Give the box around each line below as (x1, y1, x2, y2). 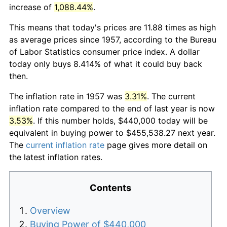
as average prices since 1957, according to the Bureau (9, 34, 216, 45)
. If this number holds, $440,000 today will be (33, 115, 208, 126)
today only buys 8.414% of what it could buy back (9, 58, 202, 69)
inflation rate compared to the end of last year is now (9, 103, 215, 113)
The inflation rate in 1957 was (9, 91, 125, 101)
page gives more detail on (104, 139, 207, 150)
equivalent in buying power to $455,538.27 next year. (9, 127, 215, 138)
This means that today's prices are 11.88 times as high (9, 22, 216, 32)
